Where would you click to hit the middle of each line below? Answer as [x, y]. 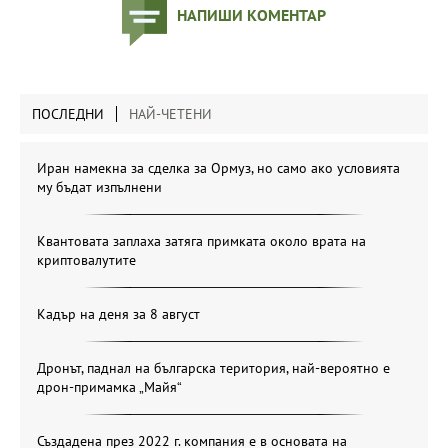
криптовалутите [86, 259]
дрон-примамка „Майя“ [109, 386]
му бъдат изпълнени [99, 186]
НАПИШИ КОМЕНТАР [251, 14]
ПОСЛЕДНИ [68, 113]
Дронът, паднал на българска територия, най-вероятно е [213, 367]
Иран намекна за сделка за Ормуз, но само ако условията [218, 167]
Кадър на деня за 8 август [118, 313]
